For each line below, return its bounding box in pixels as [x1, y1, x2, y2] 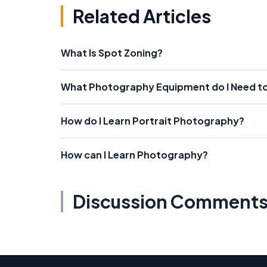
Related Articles [73, 5, 211, 27]
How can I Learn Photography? [61, 148, 208, 161]
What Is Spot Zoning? [61, 46, 163, 59]
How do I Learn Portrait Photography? [61, 114, 244, 127]
